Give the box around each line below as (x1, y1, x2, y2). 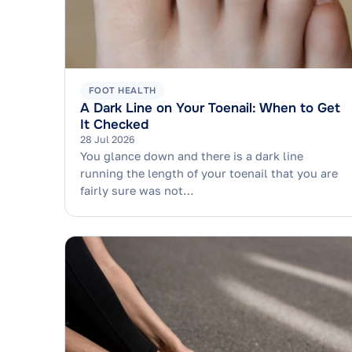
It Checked (80, 115, 149, 133)
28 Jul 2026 (80, 133, 136, 145)
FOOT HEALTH (88, 85, 156, 97)
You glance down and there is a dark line (80, 149, 304, 163)
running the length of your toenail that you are (80, 167, 339, 181)
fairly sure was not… (80, 184, 195, 198)
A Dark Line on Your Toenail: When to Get (80, 99, 341, 116)
